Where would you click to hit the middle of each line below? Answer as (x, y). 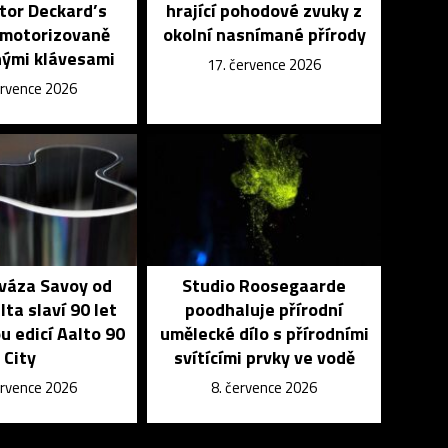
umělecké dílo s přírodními (264, 333)
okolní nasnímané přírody (264, 34)
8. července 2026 (264, 387)
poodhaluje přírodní (264, 309)
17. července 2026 (264, 64)
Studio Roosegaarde (264, 285)
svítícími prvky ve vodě (264, 357)
